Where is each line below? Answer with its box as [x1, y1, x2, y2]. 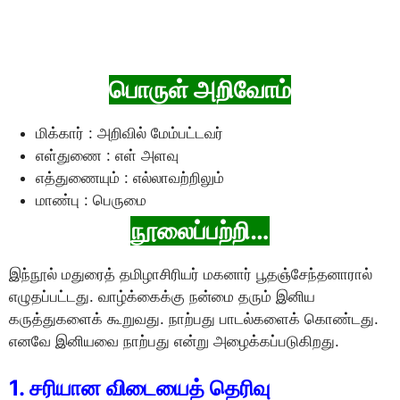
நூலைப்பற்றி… [130, 216, 270, 246]
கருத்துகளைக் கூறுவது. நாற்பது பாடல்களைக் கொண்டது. [9, 310, 379, 329]
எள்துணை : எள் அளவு [36, 146, 179, 165]
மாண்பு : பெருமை [36, 191, 146, 210]
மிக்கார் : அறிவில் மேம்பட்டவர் [36, 124, 223, 143]
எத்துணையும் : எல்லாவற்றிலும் [36, 169, 224, 187]
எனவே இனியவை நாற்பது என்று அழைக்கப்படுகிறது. [9, 332, 339, 351]
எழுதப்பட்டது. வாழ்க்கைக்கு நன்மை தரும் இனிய [9, 287, 315, 306]
